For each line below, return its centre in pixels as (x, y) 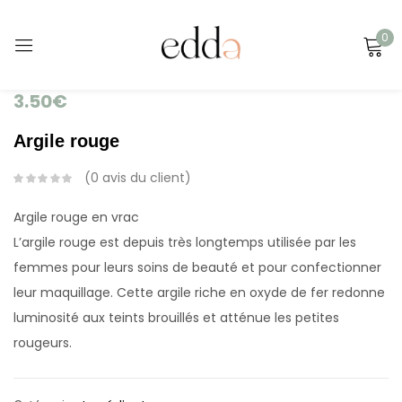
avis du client (142, 178)
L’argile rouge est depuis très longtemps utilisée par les (185, 242)
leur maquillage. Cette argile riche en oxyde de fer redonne (199, 293)
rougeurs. (43, 343)
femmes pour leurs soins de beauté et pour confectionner (197, 267)
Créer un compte (201, 347)
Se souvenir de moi (143, 210)
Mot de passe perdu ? (121, 238)
